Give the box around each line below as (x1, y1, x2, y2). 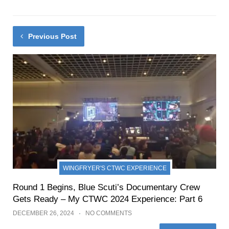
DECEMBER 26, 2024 (13, 209, 74, 217)
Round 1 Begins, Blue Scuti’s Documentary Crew (13, 182, 200, 192)
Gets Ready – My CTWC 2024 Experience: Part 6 (13, 194, 202, 204)
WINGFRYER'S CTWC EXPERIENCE (62, 164, 167, 172)
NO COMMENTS (85, 209, 132, 217)
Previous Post (28, 32, 77, 40)
